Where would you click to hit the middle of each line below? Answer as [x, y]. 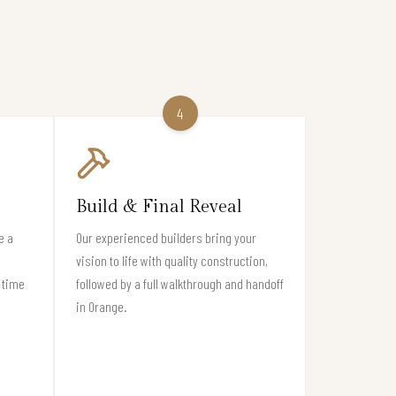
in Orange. [102, 306]
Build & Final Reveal [159, 206]
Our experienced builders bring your [166, 237]
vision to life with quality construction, [172, 260]
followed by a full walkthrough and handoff [180, 283]
